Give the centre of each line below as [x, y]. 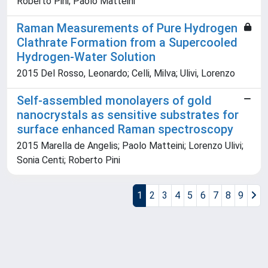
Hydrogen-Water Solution [86, 57]
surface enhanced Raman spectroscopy [125, 130]
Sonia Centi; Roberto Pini [68, 160]
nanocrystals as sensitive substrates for [128, 115]
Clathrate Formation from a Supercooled [127, 43]
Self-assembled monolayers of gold [114, 101]
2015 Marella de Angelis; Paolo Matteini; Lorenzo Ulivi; [130, 146]
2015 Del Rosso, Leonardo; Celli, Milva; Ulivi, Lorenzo [126, 74]
